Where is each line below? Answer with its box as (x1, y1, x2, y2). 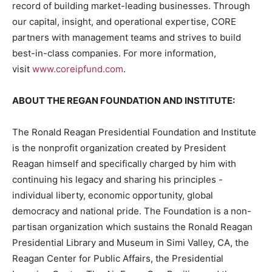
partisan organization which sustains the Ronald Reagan (12, 221, 253, 233)
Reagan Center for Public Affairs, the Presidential (12, 253, 223, 265)
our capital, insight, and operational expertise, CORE (12, 16, 236, 28)
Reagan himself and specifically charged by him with (12, 158, 236, 170)
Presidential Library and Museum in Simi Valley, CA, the (12, 237, 249, 249)
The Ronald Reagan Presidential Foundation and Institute (12, 126, 256, 138)
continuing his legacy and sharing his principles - (12, 174, 223, 186)
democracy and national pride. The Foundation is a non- (12, 205, 251, 217)
